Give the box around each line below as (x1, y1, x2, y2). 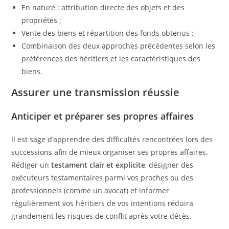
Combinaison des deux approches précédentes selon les (21, 40, 216, 51)
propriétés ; (21, 15, 62, 25)
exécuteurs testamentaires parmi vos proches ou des (11, 172, 194, 182)
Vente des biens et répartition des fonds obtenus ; (21, 28, 194, 38)
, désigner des (145, 159, 194, 170)
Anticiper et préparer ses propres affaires (11, 109, 194, 122)
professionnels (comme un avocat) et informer (11, 185, 170, 195)
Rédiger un (11, 159, 52, 170)
